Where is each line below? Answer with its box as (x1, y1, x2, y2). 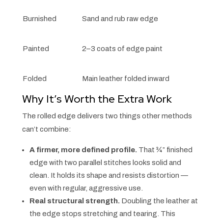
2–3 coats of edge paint (82, 45, 163, 53)
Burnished (22, 15, 56, 23)
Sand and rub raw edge (82, 15, 158, 23)
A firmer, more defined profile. (29, 146, 137, 154)
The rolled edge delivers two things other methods (22, 112, 192, 120)
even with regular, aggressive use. (29, 184, 143, 192)
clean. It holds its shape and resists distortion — (29, 171, 188, 180)
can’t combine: (22, 125, 71, 134)
